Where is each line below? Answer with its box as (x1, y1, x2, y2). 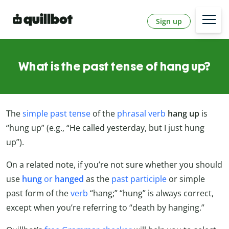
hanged (55, 173, 84, 185)
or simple (167, 173, 205, 185)
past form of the (6, 188, 71, 199)
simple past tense (22, 108, 90, 120)
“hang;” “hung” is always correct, (88, 188, 214, 199)
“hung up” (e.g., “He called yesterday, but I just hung (6, 122, 204, 134)
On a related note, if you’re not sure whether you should (6, 159, 222, 171)
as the (84, 173, 111, 185)
